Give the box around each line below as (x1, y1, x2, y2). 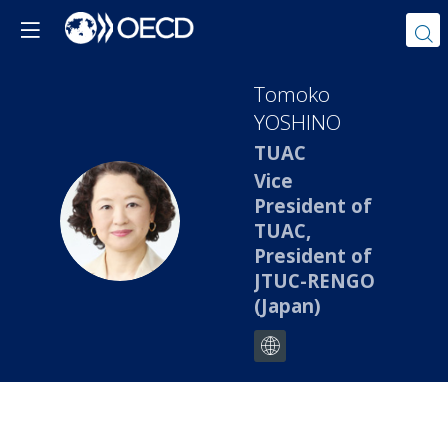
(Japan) (254, 293, 321, 319)
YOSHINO (254, 108, 341, 136)
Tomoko (254, 80, 330, 108)
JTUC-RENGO (254, 268, 375, 294)
